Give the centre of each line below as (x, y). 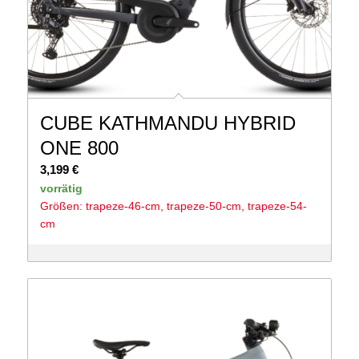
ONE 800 (79, 147)
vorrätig (61, 188)
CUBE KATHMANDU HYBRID (167, 123)
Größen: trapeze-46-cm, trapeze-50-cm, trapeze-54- (173, 206)
